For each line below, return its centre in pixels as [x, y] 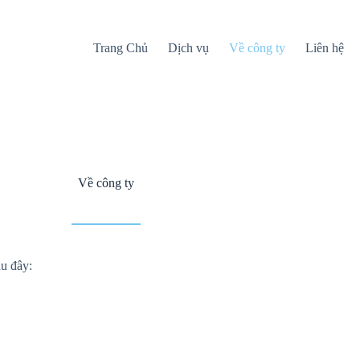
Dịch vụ [189, 48]
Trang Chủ [121, 48]
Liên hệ [325, 48]
